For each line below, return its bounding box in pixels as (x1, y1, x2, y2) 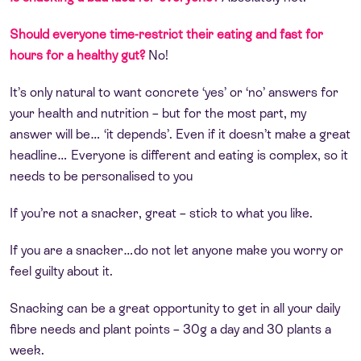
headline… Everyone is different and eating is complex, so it (10, 147, 348, 163)
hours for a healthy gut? (10, 47, 145, 63)
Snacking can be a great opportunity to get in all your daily (10, 300, 340, 316)
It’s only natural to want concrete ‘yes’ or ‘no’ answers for (10, 84, 338, 100)
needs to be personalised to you (10, 168, 193, 184)
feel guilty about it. (10, 263, 113, 279)
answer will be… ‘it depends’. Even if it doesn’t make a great (10, 126, 351, 142)
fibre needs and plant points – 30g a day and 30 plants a (10, 321, 331, 337)
